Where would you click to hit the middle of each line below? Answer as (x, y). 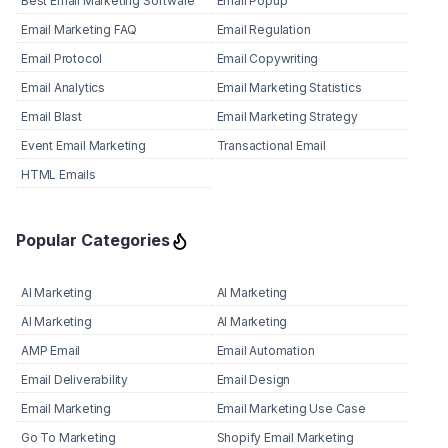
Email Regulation (263, 30)
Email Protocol (62, 59)
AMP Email (51, 351)
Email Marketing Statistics (289, 88)
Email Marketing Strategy (287, 117)
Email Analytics (63, 88)
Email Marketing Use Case (291, 409)
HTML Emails (58, 175)
